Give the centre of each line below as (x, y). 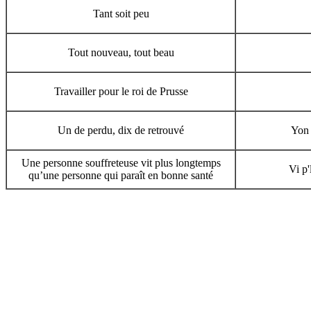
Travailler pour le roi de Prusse (121, 91)
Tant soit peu (121, 14)
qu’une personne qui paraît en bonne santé (121, 175)
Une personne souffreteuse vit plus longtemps (121, 163)
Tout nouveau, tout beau (121, 52)
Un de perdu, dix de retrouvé (121, 130)
